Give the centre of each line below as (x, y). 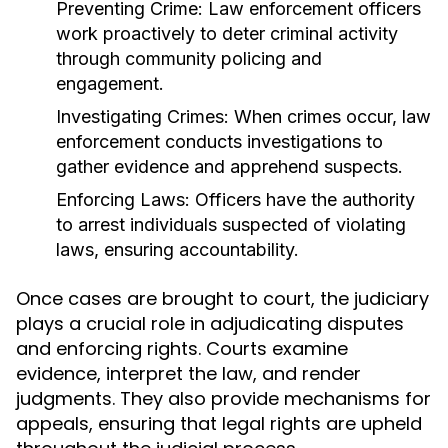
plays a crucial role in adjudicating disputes (210, 323)
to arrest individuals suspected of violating (231, 224)
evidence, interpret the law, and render (188, 373)
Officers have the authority (302, 199)
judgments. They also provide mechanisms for (223, 398)
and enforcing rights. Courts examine (182, 348)
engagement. (110, 83)
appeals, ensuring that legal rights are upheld (219, 423)
